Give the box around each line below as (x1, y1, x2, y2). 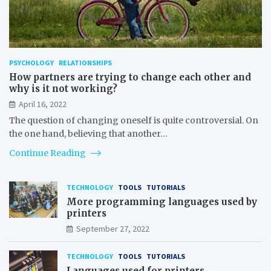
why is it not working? (9, 82, 117, 94)
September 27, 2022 (76, 223, 149, 234)
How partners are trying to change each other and (9, 71, 251, 83)
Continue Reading (9, 147, 88, 158)
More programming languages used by (67, 195, 257, 207)
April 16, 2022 (19, 98, 67, 109)
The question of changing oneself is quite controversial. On (9, 114, 258, 126)
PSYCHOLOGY (9, 57, 54, 67)
